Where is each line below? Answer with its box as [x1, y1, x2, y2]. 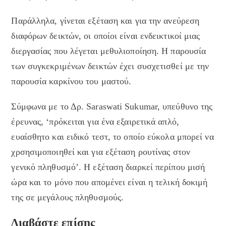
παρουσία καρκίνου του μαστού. [11, 76, 132, 87]
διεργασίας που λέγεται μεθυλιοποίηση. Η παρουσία [11, 46, 206, 56]
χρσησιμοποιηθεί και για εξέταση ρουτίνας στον [11, 147, 190, 157]
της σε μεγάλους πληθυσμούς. [11, 192, 124, 203]
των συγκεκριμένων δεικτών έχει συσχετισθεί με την [11, 61, 209, 72]
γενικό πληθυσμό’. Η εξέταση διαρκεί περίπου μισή [11, 162, 205, 173]
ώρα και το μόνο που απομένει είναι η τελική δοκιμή [11, 177, 208, 188]
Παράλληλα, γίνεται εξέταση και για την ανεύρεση [11, 16, 200, 26]
